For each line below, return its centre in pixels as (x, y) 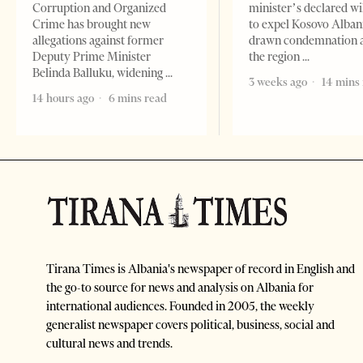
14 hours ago (63, 98)
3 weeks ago (278, 82)
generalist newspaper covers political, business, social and (190, 325)
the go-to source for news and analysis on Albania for (180, 288)
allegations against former (98, 41)
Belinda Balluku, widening (99, 73)
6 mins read (137, 98)
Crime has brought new (92, 25)
